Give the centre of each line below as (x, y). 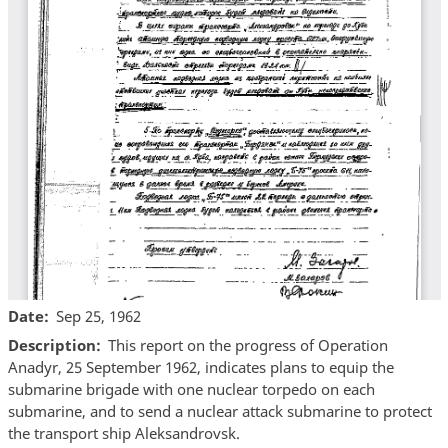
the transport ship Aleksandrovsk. (123, 433)
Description (51, 345)
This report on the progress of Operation (248, 345)
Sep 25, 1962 (98, 315)
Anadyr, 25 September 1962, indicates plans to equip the (200, 367)
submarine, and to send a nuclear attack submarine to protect (219, 411)
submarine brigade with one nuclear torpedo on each (191, 389)
